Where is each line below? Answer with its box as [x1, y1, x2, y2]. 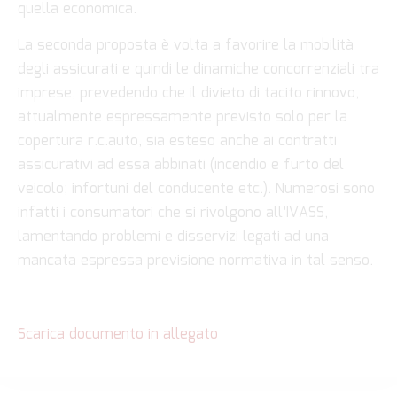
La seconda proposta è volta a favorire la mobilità [18, 34, 354, 57]
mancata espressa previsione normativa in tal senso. [18, 249, 373, 272]
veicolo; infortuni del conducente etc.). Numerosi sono [18, 177, 375, 200]
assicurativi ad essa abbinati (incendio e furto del [18, 153, 344, 176]
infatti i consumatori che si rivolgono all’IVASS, [18, 201, 328, 224]
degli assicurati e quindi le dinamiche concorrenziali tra [18, 58, 379, 81]
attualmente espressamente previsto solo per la [18, 105, 347, 128]
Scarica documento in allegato [18, 323, 218, 346]
